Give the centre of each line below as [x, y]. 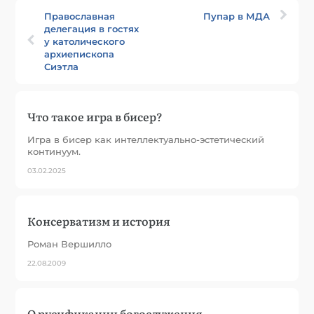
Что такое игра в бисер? [95, 116]
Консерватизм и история [99, 220]
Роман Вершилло [70, 244]
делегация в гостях [92, 28]
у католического [85, 41]
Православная [80, 16]
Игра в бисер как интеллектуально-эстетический [146, 139]
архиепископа [80, 54]
